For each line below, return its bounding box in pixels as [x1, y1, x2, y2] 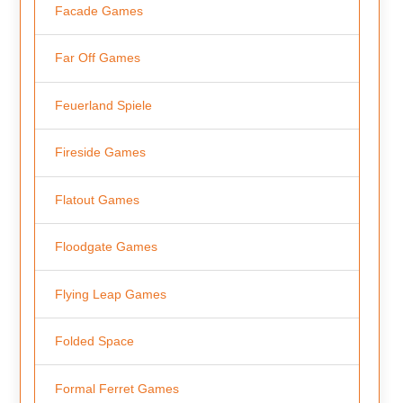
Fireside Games [54, 145, 146, 160]
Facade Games [54, 4, 143, 19]
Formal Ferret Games [54, 381, 179, 396]
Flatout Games [54, 192, 139, 207]
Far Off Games [54, 50, 140, 66]
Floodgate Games [54, 239, 157, 255]
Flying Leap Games [54, 286, 166, 301]
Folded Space [54, 334, 134, 349]
